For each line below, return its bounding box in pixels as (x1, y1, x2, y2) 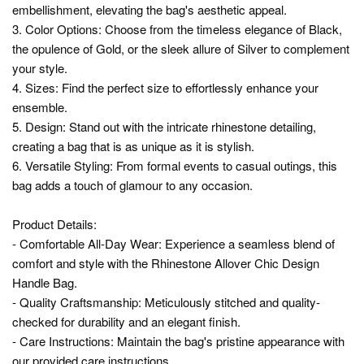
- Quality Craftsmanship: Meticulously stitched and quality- (12, 292, 320, 310)
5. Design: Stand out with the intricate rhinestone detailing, (12, 117, 316, 135)
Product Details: (12, 214, 97, 232)
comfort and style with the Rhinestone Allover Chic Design (12, 253, 319, 271)
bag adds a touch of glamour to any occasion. (12, 175, 253, 193)
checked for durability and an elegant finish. (12, 312, 240, 330)
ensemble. (12, 97, 67, 115)
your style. (12, 58, 67, 76)
